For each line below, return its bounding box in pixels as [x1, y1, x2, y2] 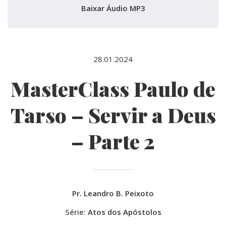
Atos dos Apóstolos [87, 207, 161, 217]
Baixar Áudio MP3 [81, 3, 145, 14]
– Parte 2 [71, 128, 155, 155]
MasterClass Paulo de [11, 75, 215, 102]
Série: [65, 207, 88, 217]
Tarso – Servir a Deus [10, 101, 216, 129]
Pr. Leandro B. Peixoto [72, 188, 154, 199]
